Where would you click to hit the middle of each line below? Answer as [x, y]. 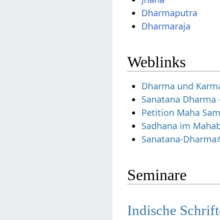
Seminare [157, 175]
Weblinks [157, 62]
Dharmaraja [166, 26]
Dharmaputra [170, 13]
